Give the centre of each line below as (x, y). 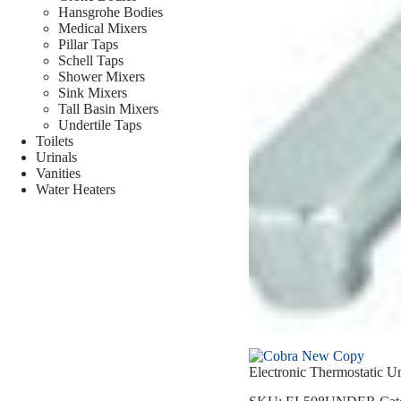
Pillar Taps (88, 44)
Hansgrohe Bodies (111, 12)
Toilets (55, 141)
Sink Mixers (93, 92)
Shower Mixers (102, 76)
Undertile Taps (100, 124)
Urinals (56, 157)
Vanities (58, 173)
